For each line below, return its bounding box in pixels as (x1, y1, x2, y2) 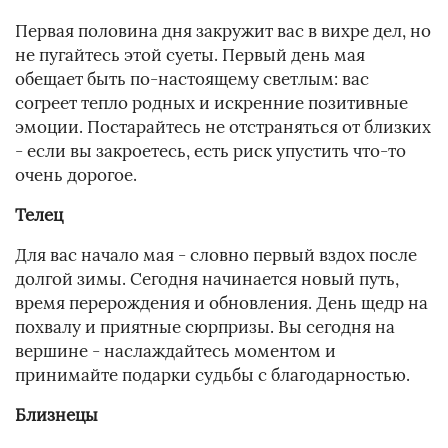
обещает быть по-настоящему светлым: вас (15, 68, 369, 91)
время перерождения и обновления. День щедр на (15, 292, 428, 315)
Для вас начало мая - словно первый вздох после (15, 244, 417, 267)
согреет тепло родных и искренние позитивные (15, 92, 408, 115)
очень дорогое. (15, 164, 137, 187)
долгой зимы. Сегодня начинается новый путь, (15, 268, 399, 291)
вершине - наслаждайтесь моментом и (15, 340, 336, 363)
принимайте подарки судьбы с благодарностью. (15, 364, 410, 387)
